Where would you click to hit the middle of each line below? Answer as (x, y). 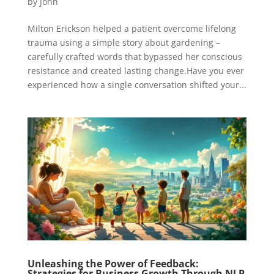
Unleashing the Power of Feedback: (113, 264)
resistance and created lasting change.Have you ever (135, 70)
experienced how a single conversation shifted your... (137, 84)
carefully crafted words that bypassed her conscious (135, 56)
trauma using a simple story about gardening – (124, 42)
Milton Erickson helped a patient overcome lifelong (131, 28)
